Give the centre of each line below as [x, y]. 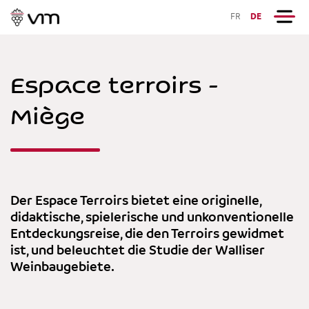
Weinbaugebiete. [62, 268]
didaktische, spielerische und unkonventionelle [152, 218]
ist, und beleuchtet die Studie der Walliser [138, 251]
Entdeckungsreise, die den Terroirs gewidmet [147, 235]
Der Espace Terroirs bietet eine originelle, [136, 201]
